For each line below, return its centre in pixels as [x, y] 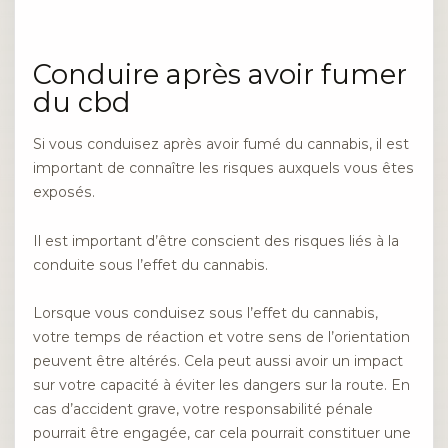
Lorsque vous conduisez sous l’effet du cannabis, [205, 313]
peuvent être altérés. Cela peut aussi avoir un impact [218, 361]
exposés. [64, 192]
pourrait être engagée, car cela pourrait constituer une [222, 433]
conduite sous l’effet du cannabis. [150, 264]
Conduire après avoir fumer [220, 75]
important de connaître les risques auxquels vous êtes [223, 168]
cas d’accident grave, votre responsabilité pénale [203, 409]
